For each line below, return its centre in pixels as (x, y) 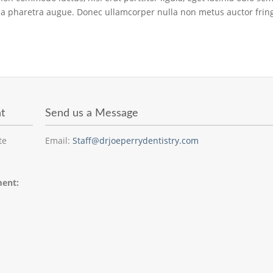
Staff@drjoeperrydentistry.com (135, 140)
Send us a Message (91, 113)
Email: (58, 140)
